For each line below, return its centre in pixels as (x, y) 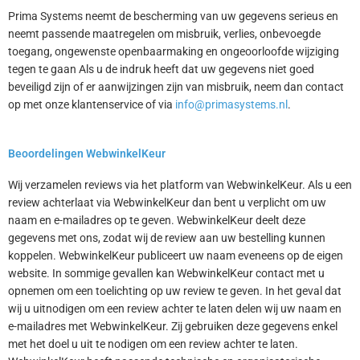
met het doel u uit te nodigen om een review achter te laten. (153, 344)
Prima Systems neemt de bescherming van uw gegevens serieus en (173, 16)
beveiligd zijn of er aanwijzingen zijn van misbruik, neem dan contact (176, 86)
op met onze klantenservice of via (92, 104)
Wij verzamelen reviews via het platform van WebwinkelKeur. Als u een (180, 184)
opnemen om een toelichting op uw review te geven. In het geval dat (175, 290)
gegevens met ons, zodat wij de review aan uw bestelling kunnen (167, 237)
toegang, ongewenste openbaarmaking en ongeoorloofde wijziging (174, 51)
